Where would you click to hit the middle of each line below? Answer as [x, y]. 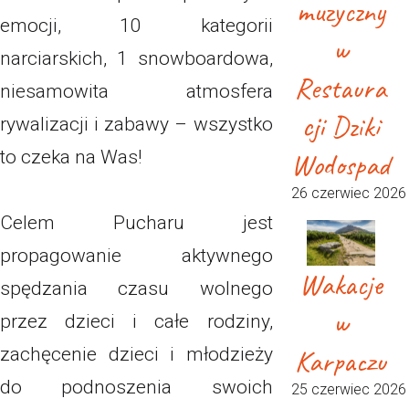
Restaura [341, 89]
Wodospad [341, 165]
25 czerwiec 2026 [348, 389]
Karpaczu [341, 361]
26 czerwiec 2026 [348, 194]
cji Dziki [341, 127]
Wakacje [341, 284]
